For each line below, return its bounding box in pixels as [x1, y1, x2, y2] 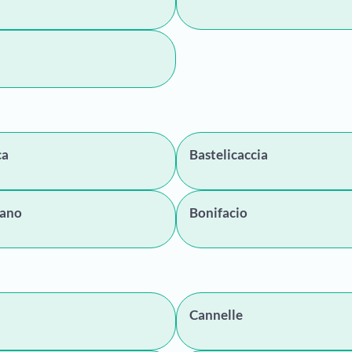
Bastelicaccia [189, 146, 268, 163]
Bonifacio [189, 204, 247, 221]
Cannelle [189, 306, 243, 323]
